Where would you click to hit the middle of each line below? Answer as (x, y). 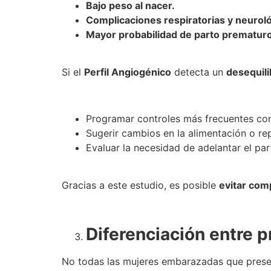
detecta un (199, 72)
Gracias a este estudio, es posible (140, 185)
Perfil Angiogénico (128, 72)
